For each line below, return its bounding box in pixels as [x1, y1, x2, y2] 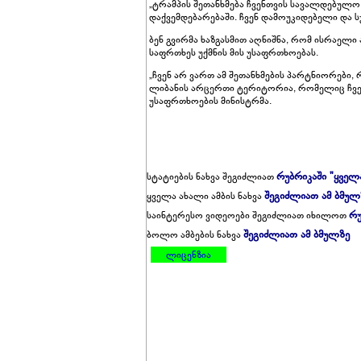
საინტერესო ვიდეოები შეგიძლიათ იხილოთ [147, 209, 349, 222]
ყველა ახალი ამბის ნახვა [147, 189, 264, 202]
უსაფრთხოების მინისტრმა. [149, 93, 272, 107]
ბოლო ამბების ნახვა [147, 228, 243, 241]
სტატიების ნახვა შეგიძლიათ [147, 170, 276, 183]
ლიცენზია [166, 248, 211, 261]
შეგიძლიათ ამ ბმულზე [243, 227, 350, 242]
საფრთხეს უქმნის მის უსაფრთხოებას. [149, 45, 318, 59]
